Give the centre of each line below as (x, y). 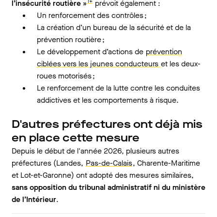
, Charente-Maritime (166, 163)
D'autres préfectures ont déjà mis (107, 124)
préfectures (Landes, (48, 163)
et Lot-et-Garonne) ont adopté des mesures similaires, (103, 175)
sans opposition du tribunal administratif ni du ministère (108, 187)
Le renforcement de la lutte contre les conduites (118, 88)
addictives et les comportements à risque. (108, 100)
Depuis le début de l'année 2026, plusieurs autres (95, 151)
